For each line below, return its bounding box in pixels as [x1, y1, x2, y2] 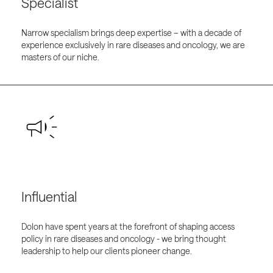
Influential [21, 188, 77, 204]
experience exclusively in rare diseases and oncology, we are [21, 40, 245, 51]
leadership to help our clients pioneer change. [21, 245, 192, 256]
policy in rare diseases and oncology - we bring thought [21, 233, 226, 244]
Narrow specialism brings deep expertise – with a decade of [21, 27, 241, 38]
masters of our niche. [21, 52, 99, 63]
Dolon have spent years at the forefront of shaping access [21, 221, 235, 232]
